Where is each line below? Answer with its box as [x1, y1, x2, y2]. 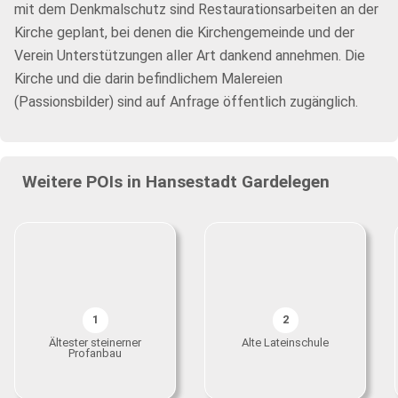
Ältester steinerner [49, 336, 141, 349]
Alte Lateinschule [242, 336, 329, 349]
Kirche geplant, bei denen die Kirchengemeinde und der [14, 24, 354, 41]
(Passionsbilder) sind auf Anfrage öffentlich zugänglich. [14, 93, 358, 110]
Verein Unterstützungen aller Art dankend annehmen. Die [14, 47, 365, 64]
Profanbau [68, 346, 122, 360]
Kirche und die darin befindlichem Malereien [14, 70, 283, 87]
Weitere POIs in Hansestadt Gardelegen [21, 171, 330, 192]
